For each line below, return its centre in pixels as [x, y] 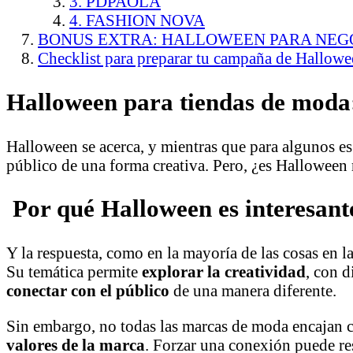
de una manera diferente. [253, 291]
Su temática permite [74, 272]
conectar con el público [88, 291]
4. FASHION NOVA [137, 20]
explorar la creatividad [224, 272]
